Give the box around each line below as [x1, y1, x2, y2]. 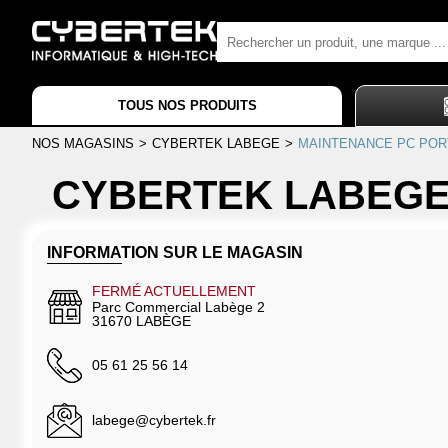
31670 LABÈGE [92, 312, 191, 329]
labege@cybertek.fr [92, 411, 216, 428]
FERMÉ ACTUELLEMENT [92, 282, 256, 299]
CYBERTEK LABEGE [152, 135, 280, 151]
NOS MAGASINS [32, 135, 134, 151]
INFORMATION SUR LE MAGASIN [47, 243, 303, 261]
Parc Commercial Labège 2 [92, 298, 265, 315]
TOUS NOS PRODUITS [117, 98, 257, 114]
